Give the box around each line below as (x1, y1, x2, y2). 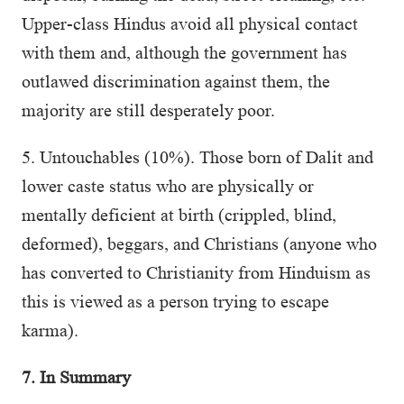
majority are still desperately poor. (22, 100, 275, 120)
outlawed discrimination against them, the (22, 71, 330, 91)
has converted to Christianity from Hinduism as (22, 262, 371, 282)
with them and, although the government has (22, 42, 347, 62)
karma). (22, 320, 78, 340)
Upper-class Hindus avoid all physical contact (22, 14, 358, 33)
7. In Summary (22, 367, 131, 387)
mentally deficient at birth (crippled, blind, (22, 205, 336, 225)
